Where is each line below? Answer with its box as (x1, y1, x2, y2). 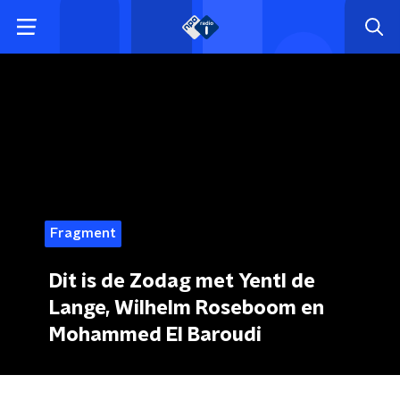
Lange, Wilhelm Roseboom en (49, 298, 324, 318)
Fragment (50, 227, 116, 240)
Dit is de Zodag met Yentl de (49, 271, 315, 291)
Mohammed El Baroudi (49, 325, 262, 345)
